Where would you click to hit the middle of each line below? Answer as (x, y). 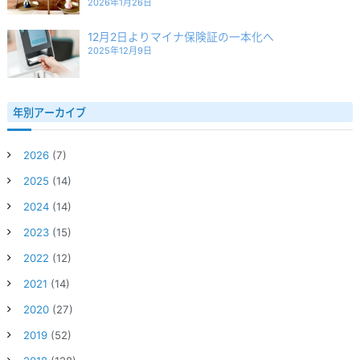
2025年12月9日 (119, 50)
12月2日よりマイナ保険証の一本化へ (180, 37)
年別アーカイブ (49, 112)
